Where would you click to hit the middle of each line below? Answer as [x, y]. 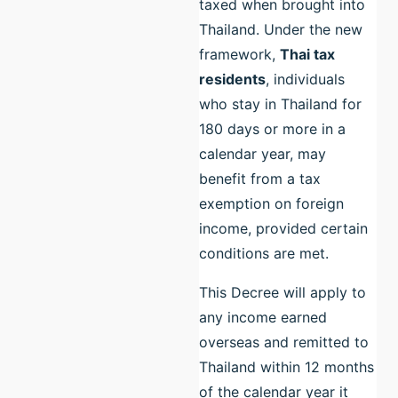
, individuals [305, 79]
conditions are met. [264, 253]
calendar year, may [263, 153]
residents [232, 79]
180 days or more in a [272, 128]
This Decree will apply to [283, 292]
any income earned [263, 317]
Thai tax [307, 54]
